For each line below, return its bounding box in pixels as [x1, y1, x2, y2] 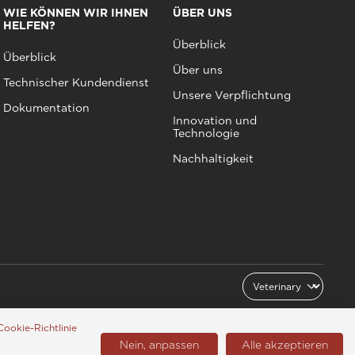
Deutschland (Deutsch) [216, 339, 323, 352]
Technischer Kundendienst [2, 75, 149, 89]
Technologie [173, 126, 240, 139]
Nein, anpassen [120, 338, 199, 351]
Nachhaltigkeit [173, 151, 254, 165]
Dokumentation [2, 101, 90, 114]
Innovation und [173, 113, 258, 127]
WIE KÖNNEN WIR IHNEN [2, 6, 148, 19]
